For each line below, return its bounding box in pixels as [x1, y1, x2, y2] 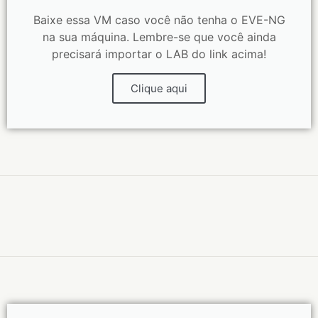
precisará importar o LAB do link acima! [52, 47, 266, 61]
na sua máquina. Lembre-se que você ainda [42, 30, 276, 44]
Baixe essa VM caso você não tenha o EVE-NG [33, 13, 285, 27]
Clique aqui [131, 82, 187, 95]
